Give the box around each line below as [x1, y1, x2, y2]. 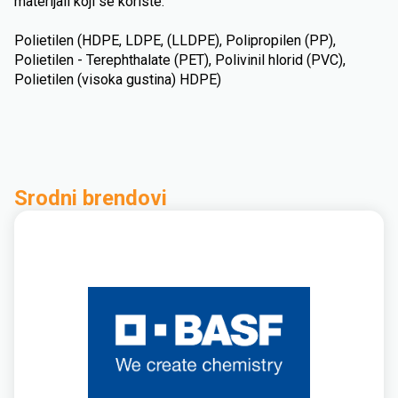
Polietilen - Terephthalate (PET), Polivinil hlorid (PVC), [14, 52, 346, 68]
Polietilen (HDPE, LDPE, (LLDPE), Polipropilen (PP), [14, 32, 336, 49]
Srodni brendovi [14, 186, 167, 211]
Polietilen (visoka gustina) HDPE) [14, 71, 221, 88]
